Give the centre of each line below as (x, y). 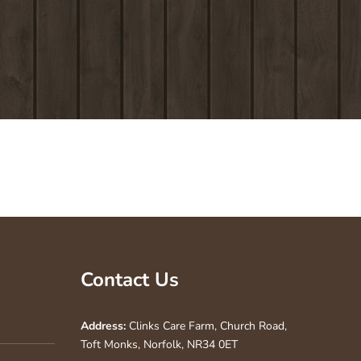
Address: (103, 326)
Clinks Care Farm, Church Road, (206, 326)
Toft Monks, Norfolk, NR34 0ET (159, 344)
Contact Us (130, 280)
